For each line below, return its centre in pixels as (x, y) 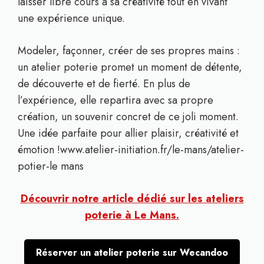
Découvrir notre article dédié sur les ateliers (132, 199)
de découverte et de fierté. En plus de (104, 84)
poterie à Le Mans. (132, 215)
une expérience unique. (71, 18)
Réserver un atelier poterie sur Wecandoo (132, 253)
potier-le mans (51, 166)
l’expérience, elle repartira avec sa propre (115, 100)
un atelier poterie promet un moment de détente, (130, 67)
